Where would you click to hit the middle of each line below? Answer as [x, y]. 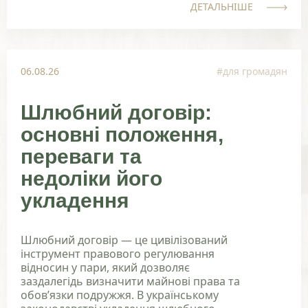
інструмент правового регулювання [118, 253]
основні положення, [122, 134]
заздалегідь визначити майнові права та [130, 281]
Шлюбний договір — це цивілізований [124, 240]
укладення [75, 200]
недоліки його [91, 178]
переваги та [81, 156]
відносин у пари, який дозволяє [105, 267]
